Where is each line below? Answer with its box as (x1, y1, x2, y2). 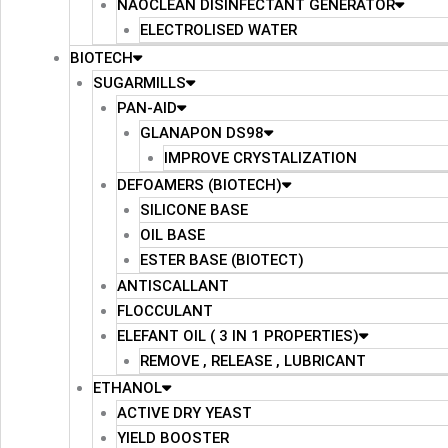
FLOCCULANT (116, 301, 213, 320)
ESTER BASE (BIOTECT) (140, 250, 304, 269)
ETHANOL (93, 378, 162, 397)
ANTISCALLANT (116, 276, 229, 295)
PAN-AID (116, 98, 177, 117)
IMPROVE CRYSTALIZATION (163, 148, 357, 167)
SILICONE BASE (140, 200, 248, 219)
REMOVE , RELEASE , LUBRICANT (140, 351, 366, 370)
